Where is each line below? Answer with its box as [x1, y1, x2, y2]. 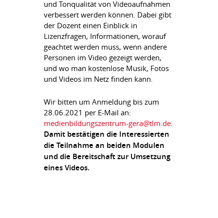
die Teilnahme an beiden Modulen [44, 140, 164, 150]
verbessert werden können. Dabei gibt [44, 10, 171, 19]
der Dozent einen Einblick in [44, 20, 137, 30]
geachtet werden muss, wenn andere [44, 42, 167, 52]
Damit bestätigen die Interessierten [44, 129, 169, 139]
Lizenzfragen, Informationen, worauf [44, 31, 166, 41]
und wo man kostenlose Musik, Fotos [44, 63, 169, 73]
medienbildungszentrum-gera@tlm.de [44, 118, 171, 128]
